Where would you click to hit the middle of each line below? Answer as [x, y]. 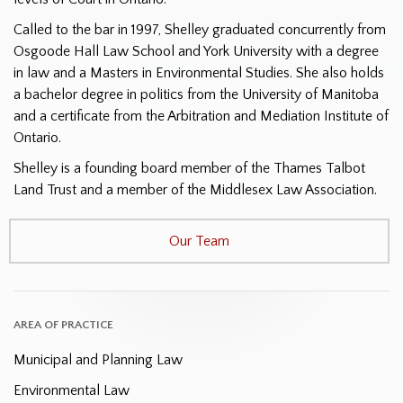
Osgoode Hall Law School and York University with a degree [196, 51]
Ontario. [37, 137]
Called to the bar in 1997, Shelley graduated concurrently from [200, 29]
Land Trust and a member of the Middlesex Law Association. [195, 189]
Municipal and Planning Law [98, 359]
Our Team [199, 241]
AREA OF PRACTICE [63, 324]
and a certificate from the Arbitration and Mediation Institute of [201, 116]
